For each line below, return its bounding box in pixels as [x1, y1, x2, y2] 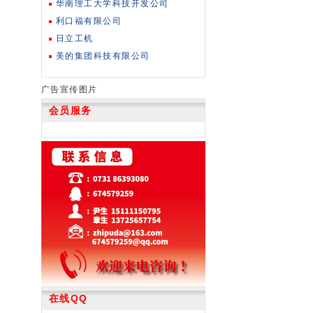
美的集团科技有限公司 [55, 50, 150, 61]
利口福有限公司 [55, 15, 122, 26]
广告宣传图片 [41, 84, 98, 94]
